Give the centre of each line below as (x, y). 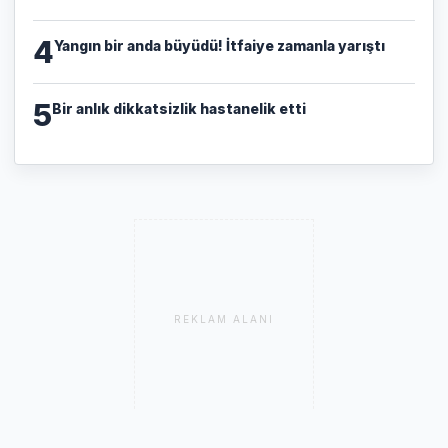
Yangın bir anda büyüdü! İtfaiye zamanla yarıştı (219, 45)
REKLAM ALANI (224, 318)
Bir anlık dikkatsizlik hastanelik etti (178, 108)
